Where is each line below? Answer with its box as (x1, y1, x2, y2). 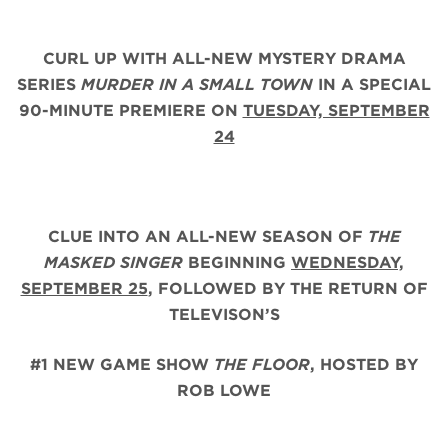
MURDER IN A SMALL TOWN (81, 75, 313, 95)
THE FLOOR (214, 355, 310, 375)
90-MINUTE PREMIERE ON (18, 101, 243, 121)
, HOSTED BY (310, 355, 418, 375)
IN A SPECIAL (313, 75, 431, 95)
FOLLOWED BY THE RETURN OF (157, 279, 428, 299)
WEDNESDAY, (291, 253, 404, 273)
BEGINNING (183, 253, 291, 273)
